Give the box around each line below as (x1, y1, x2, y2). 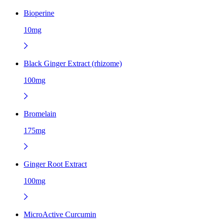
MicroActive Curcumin (24, 210, 96, 219)
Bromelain (24, 109, 56, 118)
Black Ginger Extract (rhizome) (24, 59, 122, 68)
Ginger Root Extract (24, 159, 87, 168)
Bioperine (24, 8, 54, 17)
